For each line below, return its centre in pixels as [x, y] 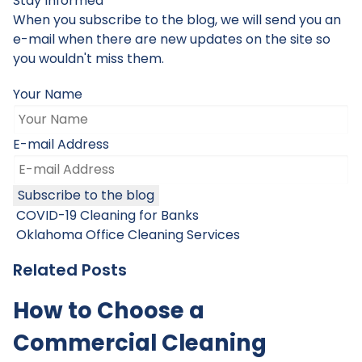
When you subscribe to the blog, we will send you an [177, 19]
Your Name [48, 95]
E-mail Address [61, 145]
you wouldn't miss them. [88, 58]
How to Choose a [109, 311]
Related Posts [70, 270]
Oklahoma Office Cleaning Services [126, 235]
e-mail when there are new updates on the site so [172, 39]
